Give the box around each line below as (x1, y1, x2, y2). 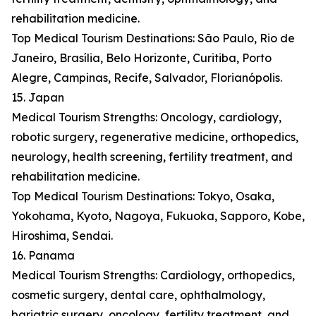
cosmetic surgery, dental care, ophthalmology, (11, 288, 265, 303)
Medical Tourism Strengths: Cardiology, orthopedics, (11, 268, 295, 283)
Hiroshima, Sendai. (11, 229, 113, 243)
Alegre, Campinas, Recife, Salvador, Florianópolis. (11, 71, 282, 85)
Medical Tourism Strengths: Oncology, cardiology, (11, 110, 281, 125)
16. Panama (11, 248, 75, 263)
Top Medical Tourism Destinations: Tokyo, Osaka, (11, 189, 274, 204)
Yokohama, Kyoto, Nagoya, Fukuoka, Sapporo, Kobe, (11, 209, 305, 224)
